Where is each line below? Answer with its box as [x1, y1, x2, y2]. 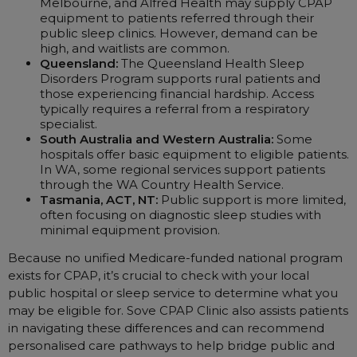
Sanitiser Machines [82, 19, 175, 32]
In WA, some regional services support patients [40, 162, 325, 177]
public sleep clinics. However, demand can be [40, 25, 318, 41]
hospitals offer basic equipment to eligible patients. [40, 147, 349, 162]
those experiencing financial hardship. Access [40, 86, 314, 101]
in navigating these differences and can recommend [8, 320, 324, 335]
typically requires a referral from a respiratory [40, 101, 309, 116]
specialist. [40, 116, 97, 131]
